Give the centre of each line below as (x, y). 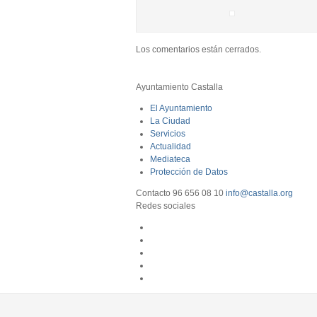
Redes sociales (166, 206)
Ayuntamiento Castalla (179, 87)
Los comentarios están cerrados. (198, 50)
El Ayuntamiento (181, 108)
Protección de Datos (189, 172)
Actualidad (171, 146)
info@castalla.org (259, 193)
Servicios (168, 134)
